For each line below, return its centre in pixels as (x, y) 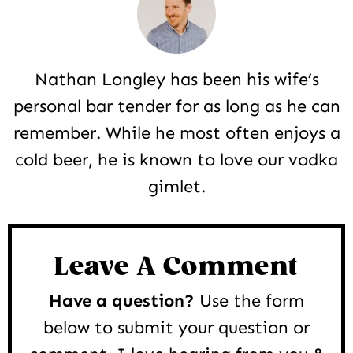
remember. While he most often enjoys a (176, 132)
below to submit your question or (176, 327)
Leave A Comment (176, 267)
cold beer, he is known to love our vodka (176, 159)
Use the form (249, 300)
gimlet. (176, 186)
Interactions (75, 238)
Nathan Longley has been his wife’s (176, 79)
